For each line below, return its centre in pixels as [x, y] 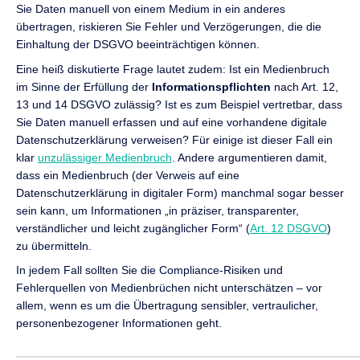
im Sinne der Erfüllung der [84, 86]
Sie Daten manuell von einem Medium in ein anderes [151, 9]
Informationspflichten [213, 86]
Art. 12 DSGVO [288, 228]
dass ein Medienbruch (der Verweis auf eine [128, 175]
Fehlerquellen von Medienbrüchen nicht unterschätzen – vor [169, 287]
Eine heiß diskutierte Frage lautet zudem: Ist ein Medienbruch [173, 69]
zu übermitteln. [54, 245]
